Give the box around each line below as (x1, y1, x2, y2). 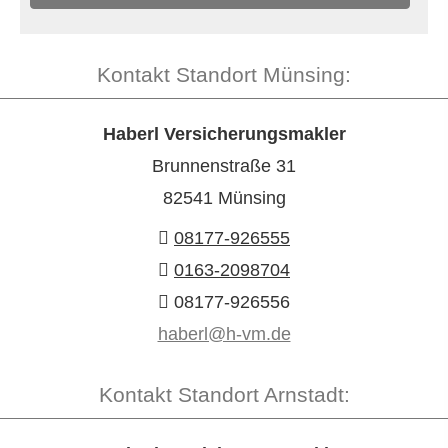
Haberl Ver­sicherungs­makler (102, 124, 346, 145)
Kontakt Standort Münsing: (97, 63, 351, 87)
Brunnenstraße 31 (152, 156, 296, 177)
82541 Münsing (162, 188, 286, 209)
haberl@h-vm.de (157, 324, 291, 345)
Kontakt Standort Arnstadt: (98, 383, 350, 407)
